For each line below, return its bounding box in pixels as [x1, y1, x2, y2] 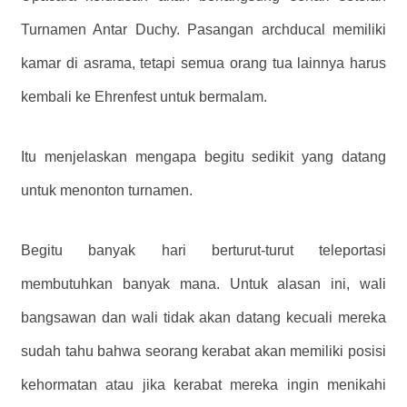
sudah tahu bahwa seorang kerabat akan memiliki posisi [21, 342, 386, 359]
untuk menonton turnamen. [21, 182, 193, 198]
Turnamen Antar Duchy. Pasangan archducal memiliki [21, 21, 386, 37]
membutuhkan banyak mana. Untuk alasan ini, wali [21, 275, 386, 292]
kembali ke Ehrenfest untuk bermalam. [21, 88, 267, 104]
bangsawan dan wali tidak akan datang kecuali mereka [21, 309, 386, 325]
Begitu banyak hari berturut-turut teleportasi [21, 242, 386, 258]
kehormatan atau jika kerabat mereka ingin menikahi [21, 376, 386, 392]
